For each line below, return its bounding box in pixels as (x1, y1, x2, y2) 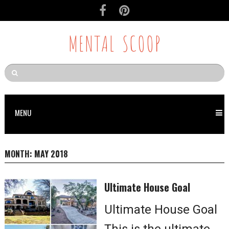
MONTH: (4, 148, 34, 160)
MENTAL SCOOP (67, 27, 161, 57)
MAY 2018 (34, 148, 68, 160)
